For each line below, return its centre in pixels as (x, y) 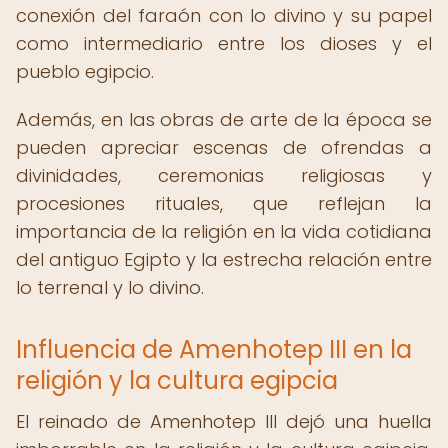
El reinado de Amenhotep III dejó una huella (224, 421)
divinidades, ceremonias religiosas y (224, 175)
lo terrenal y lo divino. (110, 287)
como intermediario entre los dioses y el (224, 43)
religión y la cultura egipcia (177, 380)
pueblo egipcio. (85, 71)
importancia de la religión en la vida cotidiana (224, 231)
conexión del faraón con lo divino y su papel (224, 15)
